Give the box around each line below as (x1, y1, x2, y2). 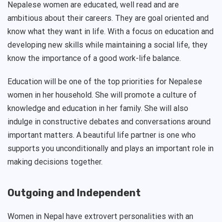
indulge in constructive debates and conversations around (7, 117, 211, 127)
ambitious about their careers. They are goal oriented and (7, 13, 209, 23)
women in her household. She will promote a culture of (7, 90, 197, 100)
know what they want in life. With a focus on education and (7, 27, 214, 37)
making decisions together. (7, 157, 103, 167)
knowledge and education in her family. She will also (7, 104, 188, 113)
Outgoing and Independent (7, 187, 141, 199)
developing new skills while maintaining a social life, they (7, 40, 208, 50)
